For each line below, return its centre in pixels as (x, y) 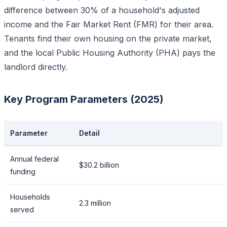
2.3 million (95, 203)
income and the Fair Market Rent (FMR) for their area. (109, 24)
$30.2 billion (99, 165)
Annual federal (34, 159)
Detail (89, 133)
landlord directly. (36, 67)
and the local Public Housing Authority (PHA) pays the (110, 52)
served (22, 209)
